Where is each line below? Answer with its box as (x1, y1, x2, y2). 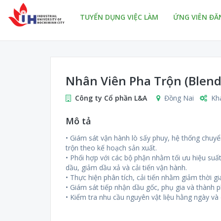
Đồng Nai (164, 93, 194, 103)
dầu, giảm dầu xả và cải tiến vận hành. (66, 163, 187, 172)
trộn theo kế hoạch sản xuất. (66, 143, 157, 152)
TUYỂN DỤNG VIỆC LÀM (79, 12, 158, 22)
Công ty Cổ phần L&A (75, 93, 147, 103)
